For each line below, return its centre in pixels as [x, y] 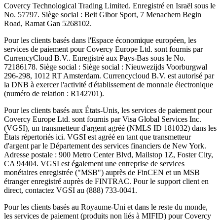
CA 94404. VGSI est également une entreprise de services [94, 164]
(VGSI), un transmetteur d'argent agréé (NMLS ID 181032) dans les [110, 128]
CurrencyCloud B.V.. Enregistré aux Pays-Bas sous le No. [95, 58]
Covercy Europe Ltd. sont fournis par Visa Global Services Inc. [103, 119]
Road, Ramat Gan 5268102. [48, 24]
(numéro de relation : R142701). [54, 94]
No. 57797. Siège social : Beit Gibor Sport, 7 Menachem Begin [103, 15]
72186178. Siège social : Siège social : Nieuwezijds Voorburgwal [106, 67]
